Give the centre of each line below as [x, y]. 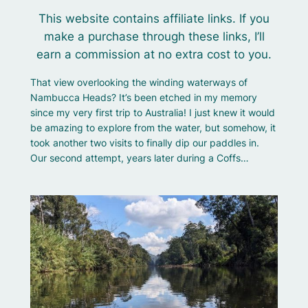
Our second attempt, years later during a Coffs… [139, 157]
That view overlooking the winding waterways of [139, 82]
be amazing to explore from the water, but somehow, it [153, 127]
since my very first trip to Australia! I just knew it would [152, 112]
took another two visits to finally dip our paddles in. [144, 142]
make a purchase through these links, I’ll [154, 36]
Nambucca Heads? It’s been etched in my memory [143, 97]
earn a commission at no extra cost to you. [154, 54]
